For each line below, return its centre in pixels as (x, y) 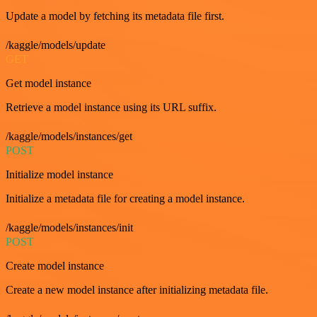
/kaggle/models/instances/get (69, 136)
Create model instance (55, 266)
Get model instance (48, 83)
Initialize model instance (59, 174)
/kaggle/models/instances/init (69, 227)
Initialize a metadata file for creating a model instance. (125, 198)
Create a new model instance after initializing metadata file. (137, 290)
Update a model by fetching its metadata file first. (115, 16)
